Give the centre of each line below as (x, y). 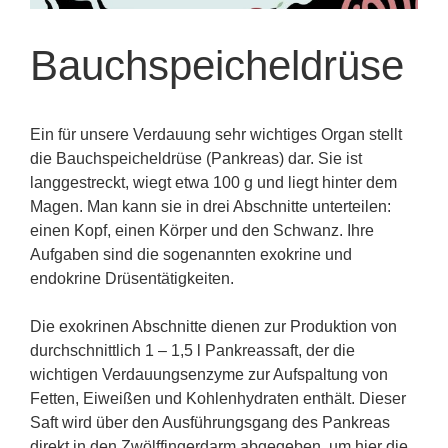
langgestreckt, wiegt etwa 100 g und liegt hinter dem (213, 182)
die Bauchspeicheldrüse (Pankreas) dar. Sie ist (196, 158)
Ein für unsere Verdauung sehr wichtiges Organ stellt (216, 134)
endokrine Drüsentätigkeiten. (132, 278)
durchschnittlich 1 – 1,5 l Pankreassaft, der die (192, 350)
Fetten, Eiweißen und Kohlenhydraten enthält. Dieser (218, 398)
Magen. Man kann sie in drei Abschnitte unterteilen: (210, 206)
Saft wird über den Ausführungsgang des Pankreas (210, 422)
